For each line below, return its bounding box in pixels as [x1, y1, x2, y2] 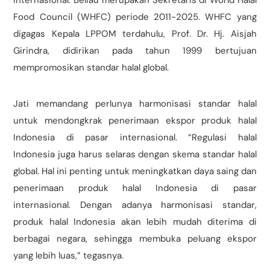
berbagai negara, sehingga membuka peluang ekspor [13, 233, 257, 245]
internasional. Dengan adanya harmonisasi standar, [13, 199, 257, 212]
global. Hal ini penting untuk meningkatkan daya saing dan [13, 165, 257, 178]
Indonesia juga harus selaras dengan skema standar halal [13, 148, 257, 161]
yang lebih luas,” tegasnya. [13, 250, 124, 262]
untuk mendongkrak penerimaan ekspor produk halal [13, 115, 257, 127]
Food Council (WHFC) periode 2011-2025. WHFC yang [13, 11, 257, 24]
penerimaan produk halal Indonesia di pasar [13, 182, 257, 195]
